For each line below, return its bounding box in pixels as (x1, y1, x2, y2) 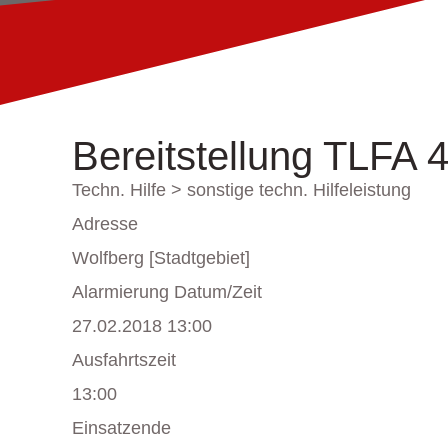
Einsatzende (72, 418, 171, 438)
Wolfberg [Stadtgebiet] (72, 248, 250, 268)
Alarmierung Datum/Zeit (72, 282, 262, 302)
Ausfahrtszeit (72, 350, 176, 370)
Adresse (72, 214, 138, 234)
